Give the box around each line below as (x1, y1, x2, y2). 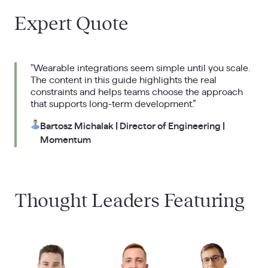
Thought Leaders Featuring (14, 191, 245, 211)
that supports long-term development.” (31, 99, 196, 109)
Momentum (40, 135, 92, 145)
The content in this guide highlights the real (31, 75, 217, 85)
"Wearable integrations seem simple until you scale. (31, 63, 251, 73)
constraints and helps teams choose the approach (31, 87, 243, 97)
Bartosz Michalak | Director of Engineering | (40, 121, 226, 131)
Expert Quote (14, 15, 129, 34)
